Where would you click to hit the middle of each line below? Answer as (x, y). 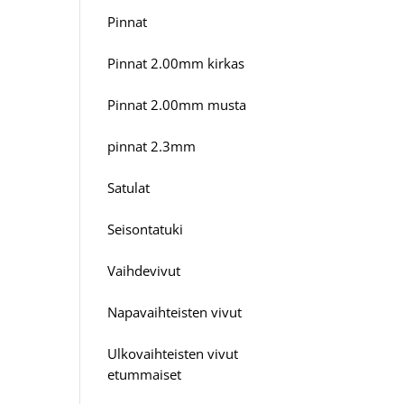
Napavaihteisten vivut (175, 312)
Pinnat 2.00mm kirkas (176, 63)
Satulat (129, 187)
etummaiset (145, 374)
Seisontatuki (146, 229)
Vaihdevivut (144, 270)
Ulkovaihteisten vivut (173, 353)
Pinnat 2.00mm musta (177, 104)
